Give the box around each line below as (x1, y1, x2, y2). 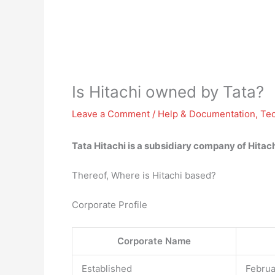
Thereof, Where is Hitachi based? (72, 169, 216, 181)
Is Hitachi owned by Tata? (72, 82, 264, 101)
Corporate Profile (72, 199, 147, 211)
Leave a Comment (72, 108, 150, 120)
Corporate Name (117, 235, 191, 247)
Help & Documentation (158, 108, 255, 120)
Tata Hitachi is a (72, 140, 144, 152)
